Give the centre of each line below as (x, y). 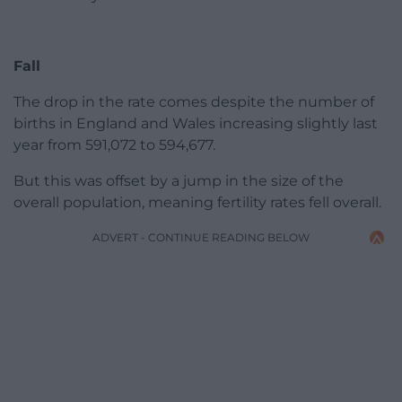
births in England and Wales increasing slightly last (196, 124)
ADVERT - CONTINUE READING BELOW (201, 238)
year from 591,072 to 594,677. (114, 145)
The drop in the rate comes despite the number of (194, 102)
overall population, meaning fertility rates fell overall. (197, 203)
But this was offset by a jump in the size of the (179, 181)
